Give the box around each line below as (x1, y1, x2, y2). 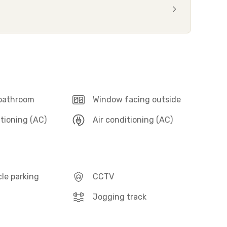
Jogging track (93, 192, 147, 202)
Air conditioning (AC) (93, 115, 173, 125)
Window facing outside (93, 95, 181, 104)
